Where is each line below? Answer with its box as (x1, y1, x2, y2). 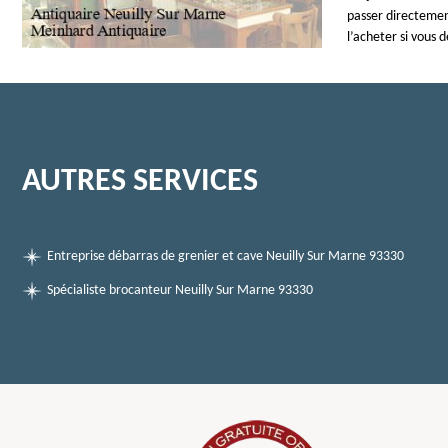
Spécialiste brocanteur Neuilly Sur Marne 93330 (47, 283, 313, 298)
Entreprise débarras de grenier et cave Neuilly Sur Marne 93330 (47, 249, 404, 264)
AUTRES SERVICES (22, 166, 258, 198)
